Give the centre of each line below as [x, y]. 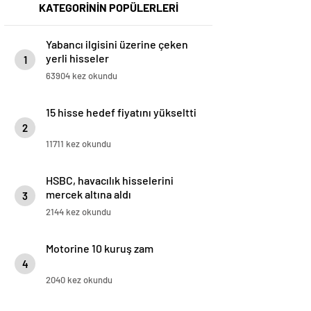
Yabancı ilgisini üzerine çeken [117, 44]
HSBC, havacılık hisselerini [110, 180]
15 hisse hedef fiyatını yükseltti [121, 112]
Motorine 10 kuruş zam [100, 249]
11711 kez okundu [78, 144]
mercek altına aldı [89, 194]
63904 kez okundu [82, 76]
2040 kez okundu [79, 280]
